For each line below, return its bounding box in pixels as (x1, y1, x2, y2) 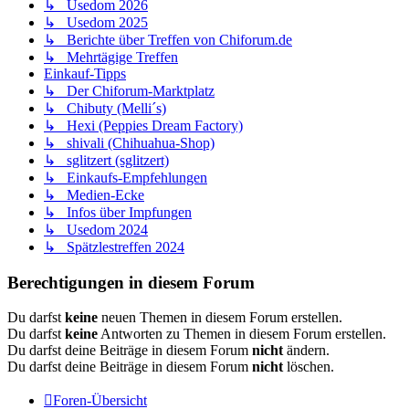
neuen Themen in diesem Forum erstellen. (98, 309, 342, 326)
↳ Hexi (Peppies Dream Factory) (44, 117, 243, 133)
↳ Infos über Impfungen (44, 204, 192, 220)
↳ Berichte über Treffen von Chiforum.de (44, 31, 292, 47)
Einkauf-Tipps (44, 65, 126, 81)
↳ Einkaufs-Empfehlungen (44, 169, 207, 185)
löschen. (283, 359, 334, 375)
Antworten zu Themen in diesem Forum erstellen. (98, 326, 386, 342)
